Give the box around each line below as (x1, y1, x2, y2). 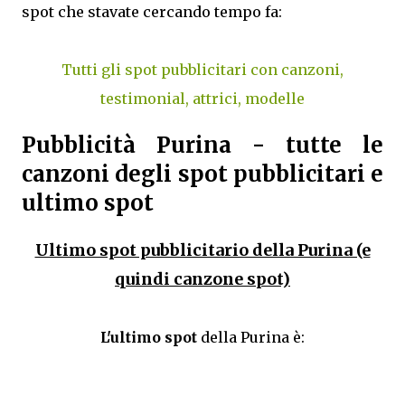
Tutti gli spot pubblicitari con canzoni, (61, 61, 344, 79)
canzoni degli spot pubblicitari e (22, 159, 383, 188)
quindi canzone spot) (115, 268, 290, 289)
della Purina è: (201, 327, 305, 346)
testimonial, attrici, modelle (100, 89, 305, 108)
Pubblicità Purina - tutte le (22, 130, 383, 159)
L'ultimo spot (100, 327, 201, 346)
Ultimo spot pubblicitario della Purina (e (34, 239, 371, 260)
